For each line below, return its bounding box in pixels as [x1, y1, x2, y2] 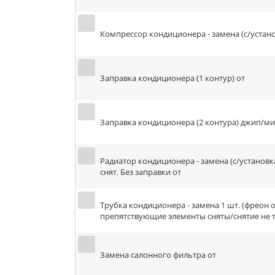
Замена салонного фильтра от [100, 249, 216, 260]
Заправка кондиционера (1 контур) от [100, 72, 245, 83]
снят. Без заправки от [100, 166, 181, 177]
